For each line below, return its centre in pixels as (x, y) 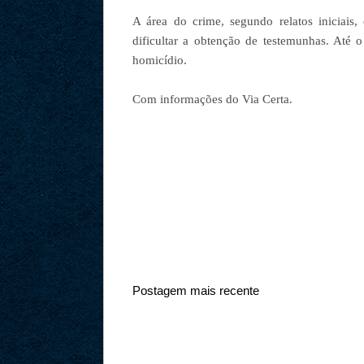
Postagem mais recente (196, 290)
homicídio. (160, 60)
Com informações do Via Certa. (212, 99)
